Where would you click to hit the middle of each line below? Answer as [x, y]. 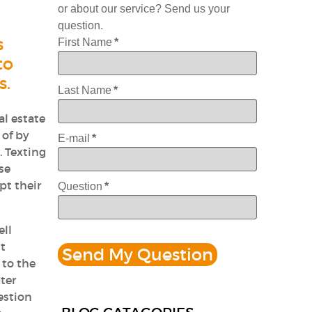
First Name [85, 42]
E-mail [74, 138]
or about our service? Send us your [144, 8]
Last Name [85, 90]
